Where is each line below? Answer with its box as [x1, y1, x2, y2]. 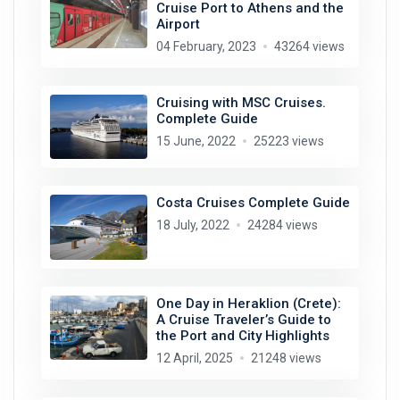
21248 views [250, 350, 321, 365]
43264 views [273, 38, 345, 54]
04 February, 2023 [155, 38, 256, 54]
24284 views [246, 218, 318, 233]
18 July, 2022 [155, 218, 229, 233]
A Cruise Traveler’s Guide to [155, 311, 331, 328]
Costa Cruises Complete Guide [155, 195, 350, 212]
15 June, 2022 [155, 133, 236, 148]
